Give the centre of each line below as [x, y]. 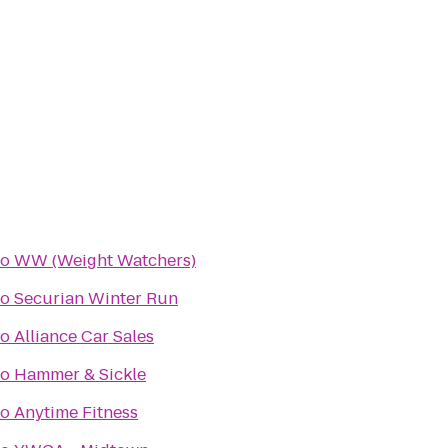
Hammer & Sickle [80, 374]
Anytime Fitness [76, 412]
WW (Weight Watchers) [105, 260]
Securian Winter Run [96, 298]
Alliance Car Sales [84, 336]
